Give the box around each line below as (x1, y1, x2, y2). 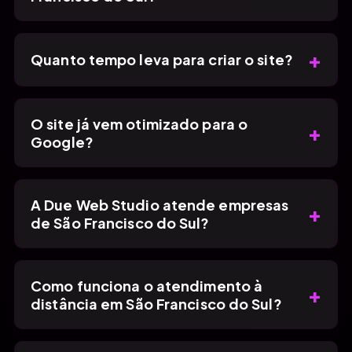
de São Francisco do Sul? (31, 213, 210, 232)
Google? (31, 132, 93, 151)
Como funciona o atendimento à (31, 276, 263, 295)
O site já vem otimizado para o (31, 114, 248, 133)
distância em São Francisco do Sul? (31, 294, 282, 313)
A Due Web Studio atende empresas (31, 195, 289, 214)
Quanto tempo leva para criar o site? (31, 50, 293, 69)
